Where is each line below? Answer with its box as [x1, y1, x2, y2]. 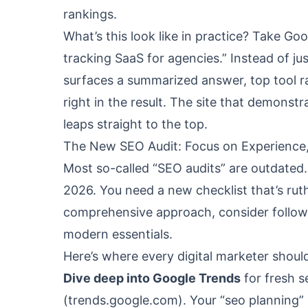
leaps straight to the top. [63, 117, 208, 131]
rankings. [63, 7, 117, 21]
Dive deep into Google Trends [63, 271, 241, 285]
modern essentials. [63, 227, 173, 241]
